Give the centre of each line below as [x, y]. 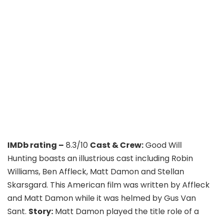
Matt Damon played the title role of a [126, 211]
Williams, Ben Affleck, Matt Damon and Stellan [96, 171]
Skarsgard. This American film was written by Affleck [109, 185]
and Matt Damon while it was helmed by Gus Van [102, 198]
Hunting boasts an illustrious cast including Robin [100, 158]
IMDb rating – [36, 145]
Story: [41, 211]
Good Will [163, 145]
